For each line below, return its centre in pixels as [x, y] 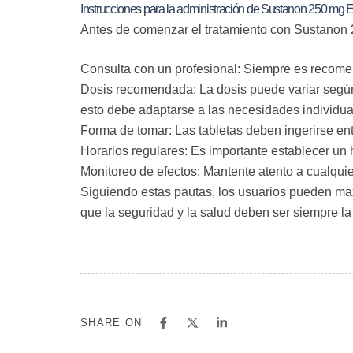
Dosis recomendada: [138, 90]
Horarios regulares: [134, 151]
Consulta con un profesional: [160, 69]
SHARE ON [111, 323]
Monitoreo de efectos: [140, 172]
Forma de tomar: [126, 131]
